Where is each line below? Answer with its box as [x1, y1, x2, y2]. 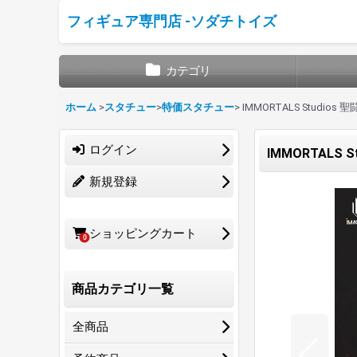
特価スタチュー [162, 101, 234, 113]
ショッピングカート [89, 226, 198, 241]
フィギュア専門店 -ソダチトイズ [67, 14, 277, 29]
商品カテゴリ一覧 [72, 281, 174, 296]
